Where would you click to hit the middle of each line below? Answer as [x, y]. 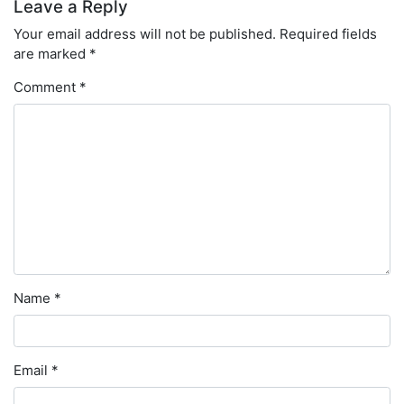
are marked [51, 53]
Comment [46, 87]
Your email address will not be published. [145, 33]
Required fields [328, 33]
